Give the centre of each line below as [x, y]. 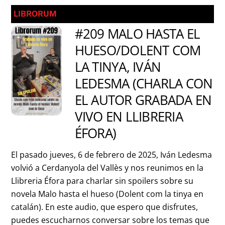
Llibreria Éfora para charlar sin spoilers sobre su [102, 181]
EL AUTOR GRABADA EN [143, 100]
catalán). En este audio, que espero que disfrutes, [105, 207]
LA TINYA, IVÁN [118, 67]
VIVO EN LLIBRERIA [129, 117]
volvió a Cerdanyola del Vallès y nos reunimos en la [107, 168]
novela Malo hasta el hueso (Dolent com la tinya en [107, 194]
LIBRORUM [35, 14]
